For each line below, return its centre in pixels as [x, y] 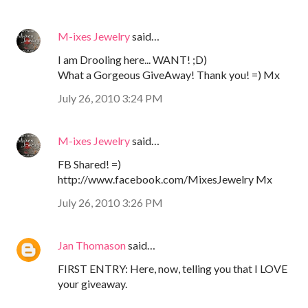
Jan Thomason [92, 245]
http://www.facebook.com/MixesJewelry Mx [165, 179]
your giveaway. [92, 283]
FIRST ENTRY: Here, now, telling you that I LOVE [173, 268]
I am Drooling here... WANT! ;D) [132, 59]
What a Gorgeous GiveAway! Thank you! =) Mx [169, 74]
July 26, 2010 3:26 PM [110, 202]
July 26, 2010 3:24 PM [110, 98]
